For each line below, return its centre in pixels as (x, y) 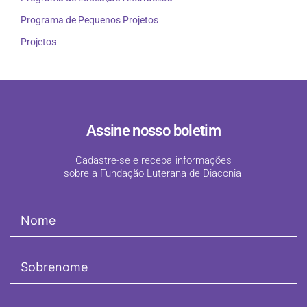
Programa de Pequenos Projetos (89, 20)
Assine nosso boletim (153, 131)
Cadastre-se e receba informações (153, 161)
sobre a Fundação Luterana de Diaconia (152, 174)
